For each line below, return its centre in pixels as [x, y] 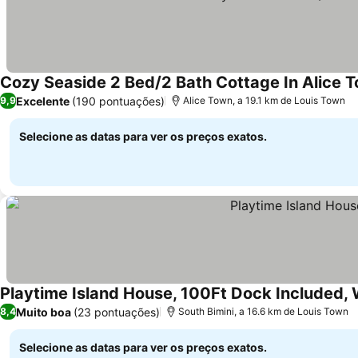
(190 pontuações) [118, 101]
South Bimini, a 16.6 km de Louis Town [263, 311]
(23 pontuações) [117, 312]
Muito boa [44, 312]
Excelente [43, 101]
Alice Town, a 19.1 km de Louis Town [264, 100]
